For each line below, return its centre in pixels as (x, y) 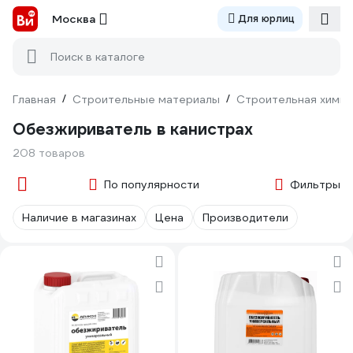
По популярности (151, 184)
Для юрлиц (266, 19)
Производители (245, 217)
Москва (74, 19)
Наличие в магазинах (79, 217)
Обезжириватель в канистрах (133, 129)
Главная (34, 99)
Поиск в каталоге (98, 57)
